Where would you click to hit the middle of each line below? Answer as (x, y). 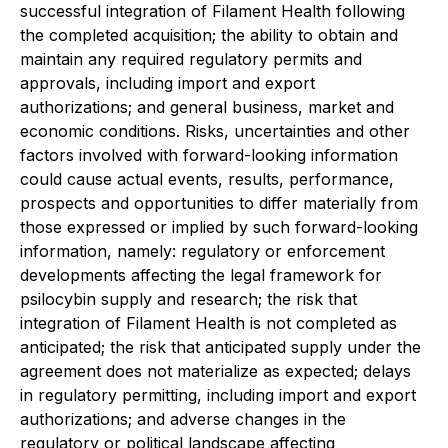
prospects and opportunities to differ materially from (219, 203)
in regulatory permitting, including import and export (218, 395)
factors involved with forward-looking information (209, 155)
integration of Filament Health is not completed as (208, 323)
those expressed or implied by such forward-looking (219, 227)
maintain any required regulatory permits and (191, 59)
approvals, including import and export (167, 83)
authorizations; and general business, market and (207, 107)
